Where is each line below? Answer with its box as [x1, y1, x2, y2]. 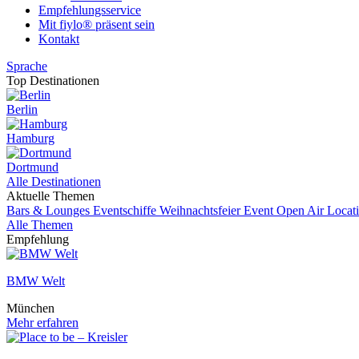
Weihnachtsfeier [159, 204, 244, 217]
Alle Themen [6, 218, 73, 232]
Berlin [6, 103, 38, 116]
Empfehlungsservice [38, 3, 141, 17]
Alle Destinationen [6, 175, 101, 188]
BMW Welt [6, 274, 65, 288]
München [6, 301, 54, 315]
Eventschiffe [93, 204, 159, 217]
